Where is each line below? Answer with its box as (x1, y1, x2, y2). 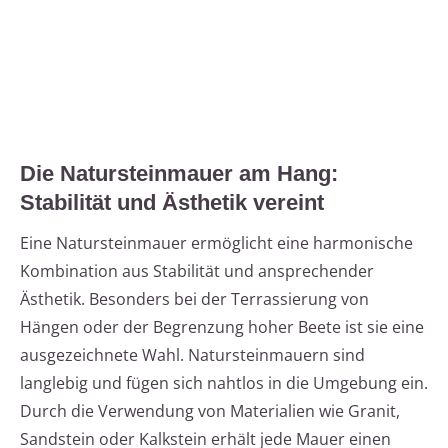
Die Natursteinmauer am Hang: (20, 161, 338, 187)
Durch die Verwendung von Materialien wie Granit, (20, 400, 400, 423)
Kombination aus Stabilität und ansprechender (20, 260, 374, 283)
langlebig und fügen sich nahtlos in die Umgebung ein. (20, 372, 428, 395)
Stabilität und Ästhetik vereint (20, 190, 324, 216)
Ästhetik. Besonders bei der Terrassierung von (20, 288, 369, 311)
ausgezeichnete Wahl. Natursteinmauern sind (20, 344, 365, 367)
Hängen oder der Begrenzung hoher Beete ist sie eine (20, 316, 424, 339)
